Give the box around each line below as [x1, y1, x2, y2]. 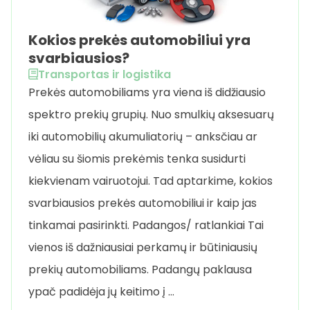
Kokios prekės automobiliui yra [28, 30, 250, 50]
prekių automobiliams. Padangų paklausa [28, 261, 252, 277]
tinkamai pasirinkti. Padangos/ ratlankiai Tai [28, 217, 264, 233]
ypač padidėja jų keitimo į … [28, 283, 174, 300]
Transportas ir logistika [38, 66, 171, 82]
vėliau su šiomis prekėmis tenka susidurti [28, 150, 246, 167]
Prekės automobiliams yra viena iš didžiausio [28, 84, 266, 100]
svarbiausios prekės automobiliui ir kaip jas [28, 194, 257, 211]
